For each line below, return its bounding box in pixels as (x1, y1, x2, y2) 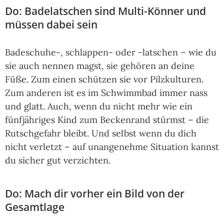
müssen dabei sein (5, 17, 97, 32)
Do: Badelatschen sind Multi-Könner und (5, 4, 206, 18)
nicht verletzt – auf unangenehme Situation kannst (5, 141, 219, 153)
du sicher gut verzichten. (5, 154, 110, 166)
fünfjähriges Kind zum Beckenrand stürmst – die (5, 114, 209, 126)
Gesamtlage (5, 200, 64, 214)
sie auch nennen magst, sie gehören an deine (5, 60, 194, 72)
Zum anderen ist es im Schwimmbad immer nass (5, 87, 207, 99)
